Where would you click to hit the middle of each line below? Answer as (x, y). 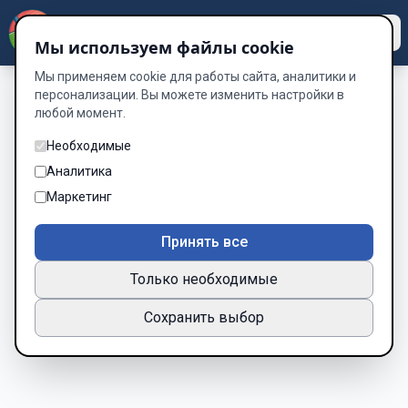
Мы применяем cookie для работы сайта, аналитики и (195, 76)
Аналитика (79, 171)
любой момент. (80, 113)
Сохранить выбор (204, 317)
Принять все (204, 242)
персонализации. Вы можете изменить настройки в (189, 95)
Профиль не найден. (204, 127)
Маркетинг (79, 197)
